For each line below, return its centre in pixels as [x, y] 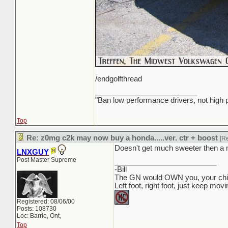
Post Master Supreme [47, 160]
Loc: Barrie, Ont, [39, 216]
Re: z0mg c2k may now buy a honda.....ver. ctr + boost [122, 138]
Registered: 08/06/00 [46, 202]
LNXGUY [33, 152]
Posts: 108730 [37, 209]
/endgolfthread [119, 79]
